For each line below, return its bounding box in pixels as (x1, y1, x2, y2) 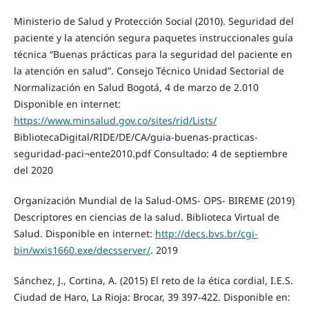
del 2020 (13, 163, 53, 177)
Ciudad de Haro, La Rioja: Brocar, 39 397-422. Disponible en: (13, 290, 290, 303)
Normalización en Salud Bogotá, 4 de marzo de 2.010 (13, 80, 259, 94)
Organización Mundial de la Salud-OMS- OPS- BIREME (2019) (13, 193, 295, 207)
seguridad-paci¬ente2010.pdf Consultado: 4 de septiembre (13, 146, 288, 160)
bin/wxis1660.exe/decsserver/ (13, 243, 150, 257)
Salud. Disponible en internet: (13, 226, 155, 240)
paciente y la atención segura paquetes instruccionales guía (13, 30, 293, 44)
